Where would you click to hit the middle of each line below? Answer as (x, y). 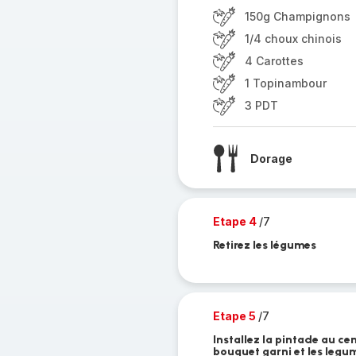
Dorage (271, 158)
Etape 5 (235, 316)
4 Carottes (274, 61)
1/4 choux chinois (293, 39)
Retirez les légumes (264, 245)
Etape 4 (236, 221)
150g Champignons (297, 16)
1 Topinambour (285, 83)
